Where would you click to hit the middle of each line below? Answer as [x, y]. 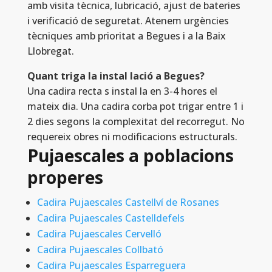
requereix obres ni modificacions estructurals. [132, 137]
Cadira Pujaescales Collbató [100, 250]
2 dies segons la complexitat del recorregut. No [136, 122]
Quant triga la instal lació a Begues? [116, 76]
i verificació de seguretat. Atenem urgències [128, 21]
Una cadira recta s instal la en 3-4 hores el [122, 91]
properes [65, 178]
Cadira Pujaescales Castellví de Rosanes [128, 202]
